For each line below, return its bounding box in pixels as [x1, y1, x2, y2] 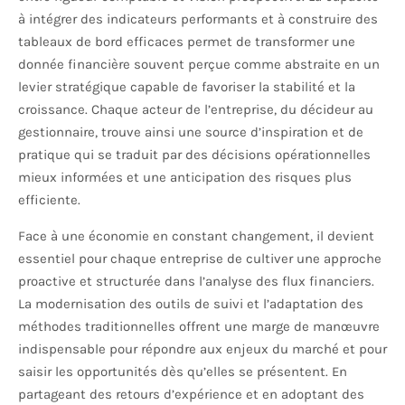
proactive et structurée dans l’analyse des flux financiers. [18, 273, 374, 290]
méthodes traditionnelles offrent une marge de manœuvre [18, 318, 380, 335]
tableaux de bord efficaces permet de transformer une [18, 33, 355, 51]
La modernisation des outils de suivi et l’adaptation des [18, 296, 363, 313]
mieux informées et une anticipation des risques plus [18, 169, 352, 186]
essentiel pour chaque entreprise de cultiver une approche [18, 250, 381, 268]
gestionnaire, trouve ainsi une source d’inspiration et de [18, 124, 363, 141]
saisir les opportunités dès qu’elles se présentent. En [18, 363, 347, 381]
